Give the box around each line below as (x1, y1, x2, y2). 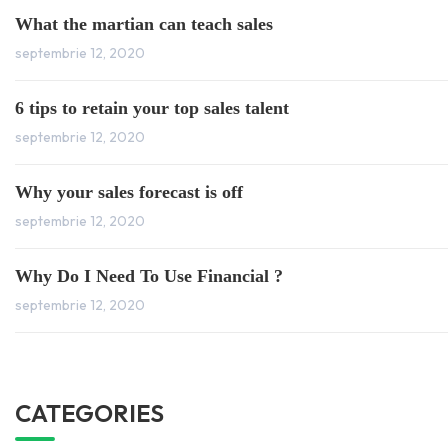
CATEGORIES (15, 398, 164, 428)
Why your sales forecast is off (15, 182, 243, 202)
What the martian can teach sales (15, 14, 273, 34)
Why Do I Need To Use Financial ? (15, 266, 283, 286)
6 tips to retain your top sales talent (15, 98, 289, 118)
